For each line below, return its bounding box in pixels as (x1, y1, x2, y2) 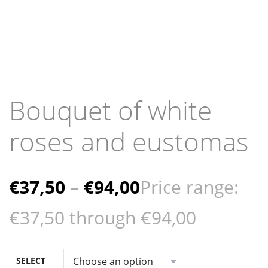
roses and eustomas (9, 123, 249, 159)
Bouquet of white (9, 92, 212, 128)
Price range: (140, 175, 239, 199)
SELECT (16, 255, 45, 266)
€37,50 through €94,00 (9, 205, 196, 230)
